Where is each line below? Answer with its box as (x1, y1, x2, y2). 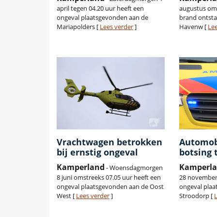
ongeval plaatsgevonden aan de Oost (57, 182, 164, 191)
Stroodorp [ (179, 191, 215, 201)
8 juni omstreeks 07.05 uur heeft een (57, 173, 161, 182)
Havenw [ (179, 22, 208, 31)
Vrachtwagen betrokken (57, 136, 162, 148)
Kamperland (57, 162, 105, 173)
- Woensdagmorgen (105, 163, 163, 172)
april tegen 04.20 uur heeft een (57, 4, 144, 13)
